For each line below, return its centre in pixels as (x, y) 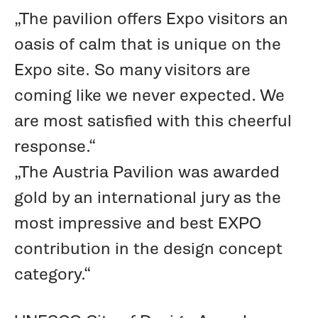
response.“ (55, 146)
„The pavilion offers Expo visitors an (151, 18)
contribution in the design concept (148, 248)
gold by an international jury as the (147, 197)
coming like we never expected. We (149, 95)
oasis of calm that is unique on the (147, 44)
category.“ (52, 274)
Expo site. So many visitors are (132, 69)
